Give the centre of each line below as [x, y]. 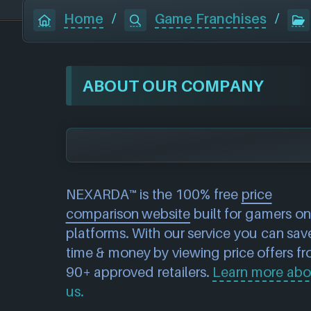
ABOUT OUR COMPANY [173, 85]
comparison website [128, 213]
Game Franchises [211, 19]
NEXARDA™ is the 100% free [153, 194]
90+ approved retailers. [139, 272]
